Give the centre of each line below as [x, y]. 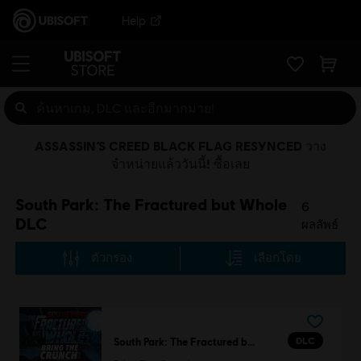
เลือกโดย [277, 257]
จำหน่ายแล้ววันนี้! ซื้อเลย [180, 163]
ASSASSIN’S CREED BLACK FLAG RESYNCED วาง [180, 145]
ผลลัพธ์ [320, 224]
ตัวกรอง [112, 257]
